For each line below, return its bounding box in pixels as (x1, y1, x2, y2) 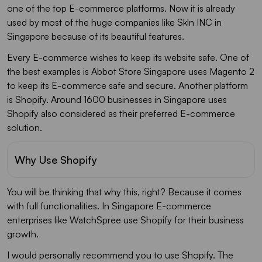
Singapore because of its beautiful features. (7, 30, 184, 42)
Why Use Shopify (15, 153, 97, 166)
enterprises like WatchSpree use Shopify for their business (7, 213, 244, 226)
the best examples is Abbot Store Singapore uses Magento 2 (7, 65, 254, 77)
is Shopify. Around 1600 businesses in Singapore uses (7, 93, 227, 105)
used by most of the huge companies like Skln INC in (7, 16, 222, 28)
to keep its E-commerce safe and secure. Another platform (7, 79, 248, 91)
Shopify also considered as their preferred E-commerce (7, 107, 235, 119)
